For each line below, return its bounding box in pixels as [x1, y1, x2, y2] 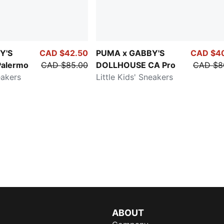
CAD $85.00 [41, 59, 88, 70]
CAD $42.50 [39, 47, 88, 58]
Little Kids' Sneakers [96, 71, 173, 82]
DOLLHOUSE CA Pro [96, 59, 175, 70]
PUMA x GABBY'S [96, 47, 164, 58]
